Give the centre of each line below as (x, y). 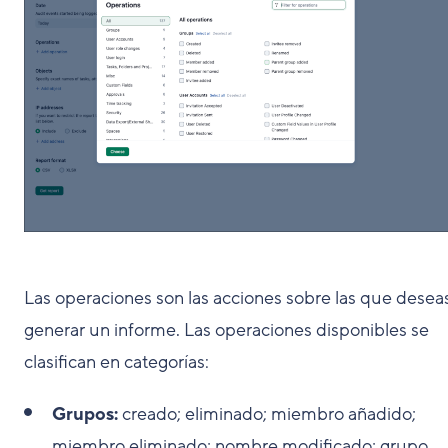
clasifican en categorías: (116, 361)
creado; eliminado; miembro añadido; (267, 413)
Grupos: (85, 413)
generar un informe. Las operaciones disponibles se (226, 329)
